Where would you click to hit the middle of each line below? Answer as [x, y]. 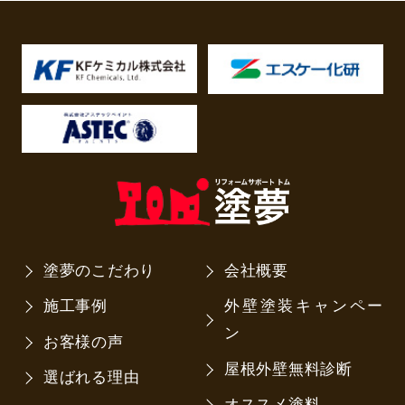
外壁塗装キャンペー [304, 306]
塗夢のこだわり [99, 270]
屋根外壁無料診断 [288, 369]
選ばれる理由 [91, 378]
